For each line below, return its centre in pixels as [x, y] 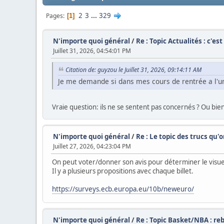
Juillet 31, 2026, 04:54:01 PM [92, 51]
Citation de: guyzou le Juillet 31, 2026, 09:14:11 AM [133, 70]
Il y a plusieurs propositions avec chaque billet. [123, 171]
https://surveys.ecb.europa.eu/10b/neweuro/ [123, 189]
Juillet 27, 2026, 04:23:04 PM [92, 146]
